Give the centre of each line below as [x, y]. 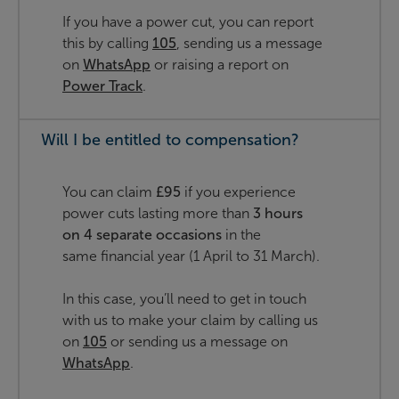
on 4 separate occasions [142, 235]
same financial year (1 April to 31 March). [193, 256]
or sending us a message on [197, 342]
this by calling [107, 44]
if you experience [238, 192]
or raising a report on [220, 65]
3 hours [278, 214]
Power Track [102, 86]
